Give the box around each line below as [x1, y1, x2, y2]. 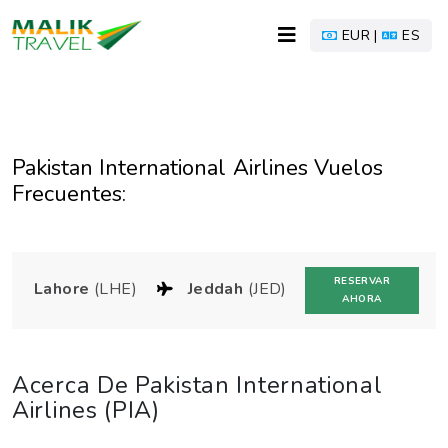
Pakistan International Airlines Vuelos [12, 153, 383, 183]
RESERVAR [333, 274, 391, 289]
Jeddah [187, 278, 248, 301]
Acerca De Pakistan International [12, 368, 383, 401]
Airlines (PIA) [12, 393, 160, 426]
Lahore [34, 278, 94, 301]
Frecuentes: [12, 179, 127, 209]
